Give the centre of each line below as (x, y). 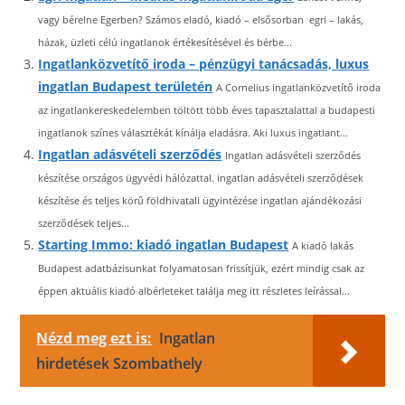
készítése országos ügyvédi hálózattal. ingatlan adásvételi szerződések (201, 178)
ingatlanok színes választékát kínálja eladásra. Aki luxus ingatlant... (193, 132)
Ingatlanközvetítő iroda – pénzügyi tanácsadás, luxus (204, 64)
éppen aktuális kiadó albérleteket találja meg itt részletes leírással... (194, 291)
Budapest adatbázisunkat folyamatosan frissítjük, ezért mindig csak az (202, 268)
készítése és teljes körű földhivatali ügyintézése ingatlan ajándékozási (200, 200)
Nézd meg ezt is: (94, 338)
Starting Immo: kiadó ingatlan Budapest (164, 245)
